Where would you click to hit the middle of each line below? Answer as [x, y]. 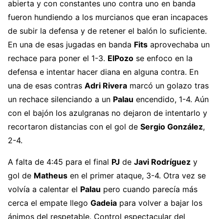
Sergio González [172, 126]
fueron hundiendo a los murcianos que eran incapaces [108, 17]
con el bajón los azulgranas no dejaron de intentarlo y [108, 113]
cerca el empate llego [49, 203]
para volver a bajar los [160, 203]
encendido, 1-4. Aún [171, 99]
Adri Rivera [106, 85]
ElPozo [120, 58]
